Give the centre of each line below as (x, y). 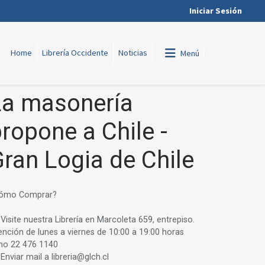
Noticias (133, 53)
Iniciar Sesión (216, 11)
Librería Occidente (75, 53)
